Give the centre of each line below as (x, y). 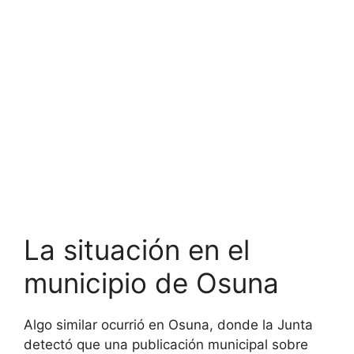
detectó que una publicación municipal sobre (166, 344)
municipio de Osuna (151, 282)
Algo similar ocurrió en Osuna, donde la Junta (168, 324)
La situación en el (137, 249)
